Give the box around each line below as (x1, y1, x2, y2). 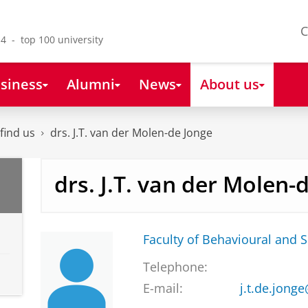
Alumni (66, 74, 115, 93)
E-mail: (142, 280, 183, 297)
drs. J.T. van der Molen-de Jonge (50, 125, 212, 141)
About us (199, 74, 259, 93)
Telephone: (142, 258, 208, 276)
